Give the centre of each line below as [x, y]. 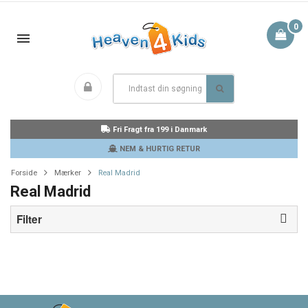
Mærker [68, 173]
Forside [24, 173]
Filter [29, 219]
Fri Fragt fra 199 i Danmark [159, 130]
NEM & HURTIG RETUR [159, 149]
